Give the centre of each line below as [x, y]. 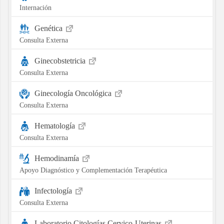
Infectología [54, 190]
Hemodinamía [57, 158]
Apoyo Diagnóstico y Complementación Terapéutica [93, 170]
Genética [49, 28]
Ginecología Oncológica [74, 93]
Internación [35, 7]
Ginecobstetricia [61, 60]
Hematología [55, 125]
